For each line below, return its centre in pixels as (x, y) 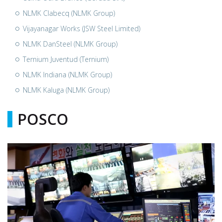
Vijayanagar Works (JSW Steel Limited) (82, 28)
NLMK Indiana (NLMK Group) (67, 75)
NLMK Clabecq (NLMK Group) (69, 13)
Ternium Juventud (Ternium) (66, 59)
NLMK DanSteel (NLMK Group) (70, 44)
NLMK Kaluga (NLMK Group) (66, 90)
